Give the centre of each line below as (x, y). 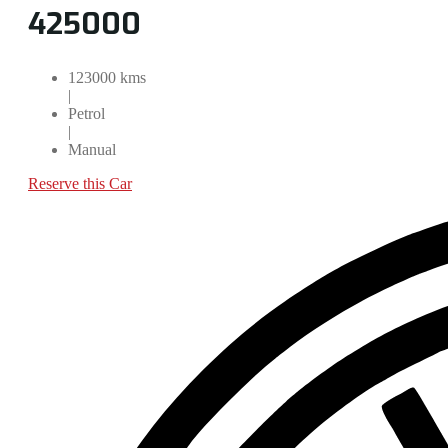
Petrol (86, 114)
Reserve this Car (80, 184)
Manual (92, 150)
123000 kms (107, 78)
